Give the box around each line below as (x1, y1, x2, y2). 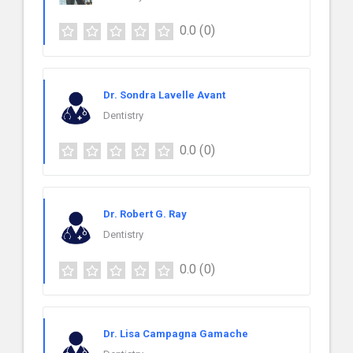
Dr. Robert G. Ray (103, 208, 187, 221)
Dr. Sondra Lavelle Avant (103, 88, 225, 101)
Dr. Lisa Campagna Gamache (103, 328, 248, 340)
